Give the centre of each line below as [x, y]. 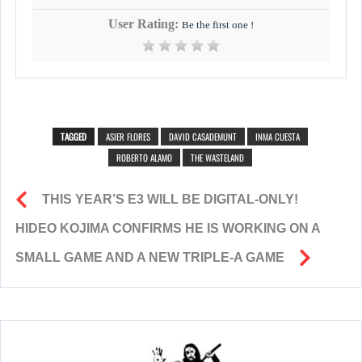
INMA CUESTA [277, 137]
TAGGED [73, 137]
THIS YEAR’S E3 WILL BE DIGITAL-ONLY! [170, 200]
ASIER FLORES [128, 137]
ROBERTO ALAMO [144, 158]
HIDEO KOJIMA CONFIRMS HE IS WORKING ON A [168, 229]
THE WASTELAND [217, 158]
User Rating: [145, 24]
